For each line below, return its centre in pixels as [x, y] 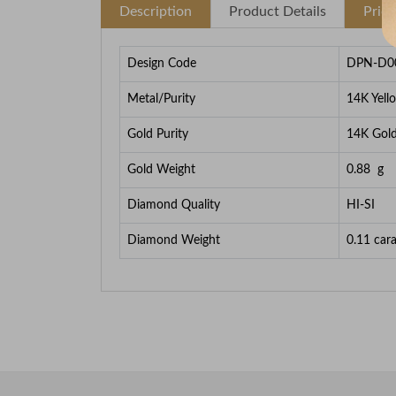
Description [156, 11]
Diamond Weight [174, 240]
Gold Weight [161, 169]
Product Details [278, 11]
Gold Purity [158, 134]
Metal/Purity [161, 99]
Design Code [162, 63]
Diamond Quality [174, 205]
